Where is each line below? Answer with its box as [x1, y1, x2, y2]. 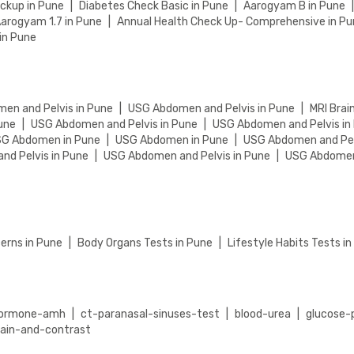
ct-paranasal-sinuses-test [81, 307, 220, 321]
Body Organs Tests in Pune [77, 235, 213, 250]
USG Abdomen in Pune [115, 133, 229, 147]
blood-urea [235, 307, 292, 321]
